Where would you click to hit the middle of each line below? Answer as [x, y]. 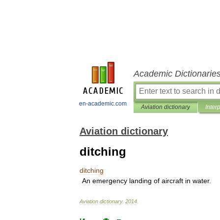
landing [140, 181]
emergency [110, 181]
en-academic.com [103, 104]
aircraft [172, 181]
